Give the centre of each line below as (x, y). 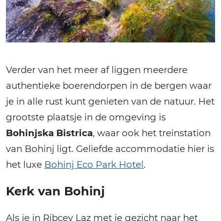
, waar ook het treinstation (152, 133)
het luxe (25, 164)
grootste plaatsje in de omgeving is (86, 117)
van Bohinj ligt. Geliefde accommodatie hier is (110, 148)
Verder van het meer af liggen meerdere (97, 70)
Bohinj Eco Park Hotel (94, 164)
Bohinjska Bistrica (49, 133)
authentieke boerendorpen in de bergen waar (109, 85)
